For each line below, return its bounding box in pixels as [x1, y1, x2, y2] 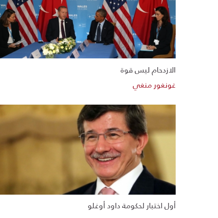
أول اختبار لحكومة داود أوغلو [88, 198, 176, 213]
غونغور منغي [133, 76, 176, 92]
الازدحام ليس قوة [121, 61, 176, 77]
